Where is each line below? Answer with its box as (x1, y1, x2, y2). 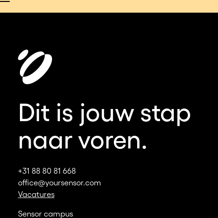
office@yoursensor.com (18, 178, 101, 187)
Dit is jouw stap (18, 98, 191, 126)
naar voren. (18, 125, 147, 153)
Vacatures (18, 189, 54, 199)
